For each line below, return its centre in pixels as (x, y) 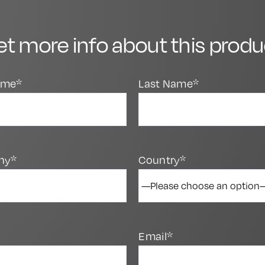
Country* (162, 160)
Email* (156, 236)
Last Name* (169, 84)
